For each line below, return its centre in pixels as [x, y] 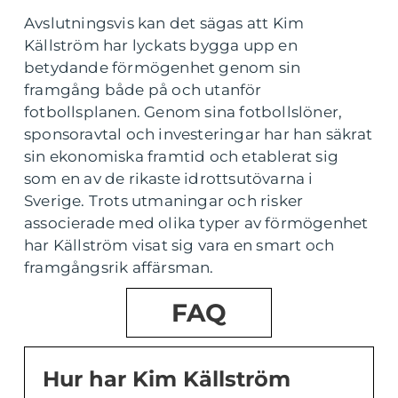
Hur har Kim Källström [167, 379]
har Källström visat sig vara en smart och [179, 246]
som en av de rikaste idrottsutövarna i [169, 179]
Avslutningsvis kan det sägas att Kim [164, 24]
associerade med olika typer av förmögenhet [196, 223]
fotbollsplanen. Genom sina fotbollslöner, [183, 112]
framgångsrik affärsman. [119, 268]
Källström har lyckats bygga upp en [161, 46]
